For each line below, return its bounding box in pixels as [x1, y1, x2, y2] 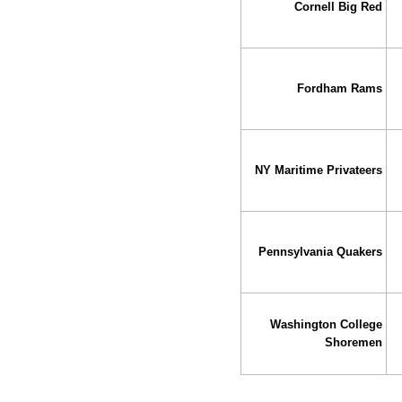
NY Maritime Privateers [255, 163, 383, 178]
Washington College [270, 318, 383, 332]
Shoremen [325, 336, 383, 350]
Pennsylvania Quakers [258, 245, 383, 259]
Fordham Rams [297, 82, 383, 96]
